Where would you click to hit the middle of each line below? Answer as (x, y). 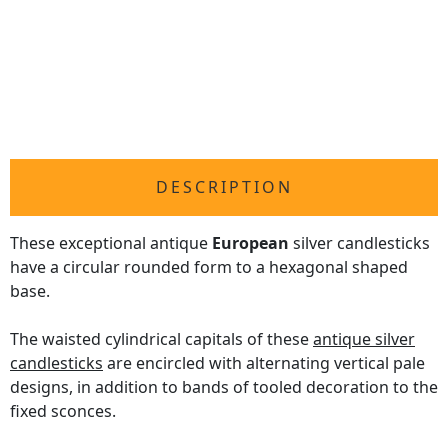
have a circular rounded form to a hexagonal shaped (209, 267)
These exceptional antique (111, 243)
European (250, 243)
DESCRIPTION (224, 187)
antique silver (364, 339)
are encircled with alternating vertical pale (264, 363)
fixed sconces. (63, 411)
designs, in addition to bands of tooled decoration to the (224, 387)
